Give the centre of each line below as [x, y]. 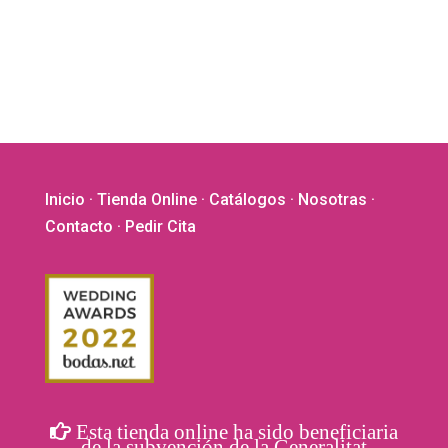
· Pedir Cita [154, 226]
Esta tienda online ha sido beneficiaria [234, 431]
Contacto [78, 226]
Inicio [64, 199]
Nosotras [332, 199]
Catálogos [247, 199]
